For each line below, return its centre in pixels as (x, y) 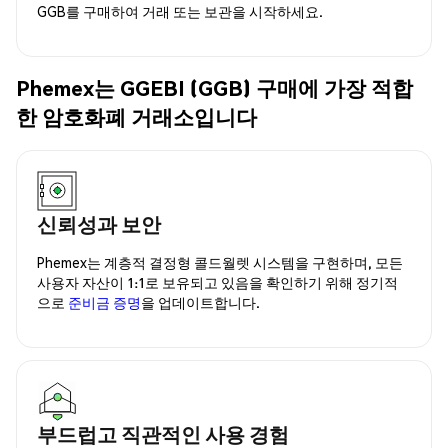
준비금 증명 (104, 301)
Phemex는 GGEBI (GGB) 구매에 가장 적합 (214, 88)
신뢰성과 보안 (99, 223)
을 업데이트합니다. (200, 301)
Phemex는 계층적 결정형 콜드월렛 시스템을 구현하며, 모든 (220, 261)
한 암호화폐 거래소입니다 (136, 117)
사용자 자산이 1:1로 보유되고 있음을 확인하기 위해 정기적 (217, 281)
